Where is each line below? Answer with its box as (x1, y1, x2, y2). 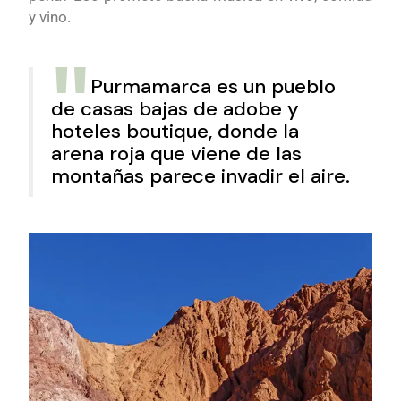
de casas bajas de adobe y (51, 96, 300, 123)
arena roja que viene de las (51, 141, 303, 167)
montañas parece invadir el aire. (51, 163, 351, 190)
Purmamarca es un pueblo (90, 73, 337, 100)
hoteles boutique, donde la (51, 118, 300, 145)
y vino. (29, 8, 72, 27)
